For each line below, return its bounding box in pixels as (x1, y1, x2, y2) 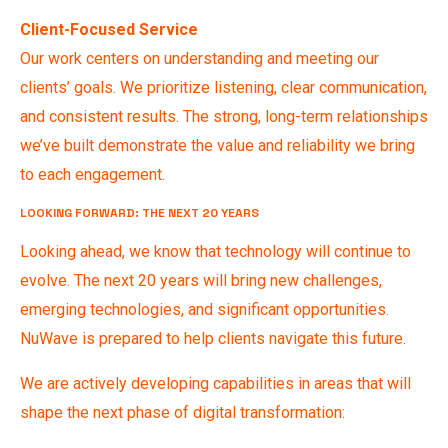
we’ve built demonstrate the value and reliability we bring (20, 135, 415, 155)
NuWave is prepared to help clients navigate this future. (20, 328, 406, 348)
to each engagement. (20, 164, 165, 184)
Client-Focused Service (20, 19, 198, 39)
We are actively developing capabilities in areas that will (20, 373, 411, 393)
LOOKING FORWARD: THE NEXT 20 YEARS (20, 204, 259, 221)
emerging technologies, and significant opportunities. (20, 299, 389, 319)
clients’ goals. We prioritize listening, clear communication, (20, 77, 427, 97)
